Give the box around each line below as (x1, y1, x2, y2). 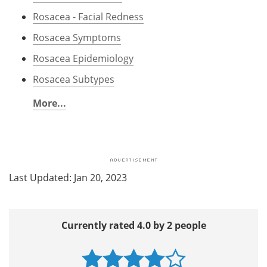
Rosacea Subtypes (33, 72, 114, 86)
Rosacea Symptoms (33, 30, 121, 44)
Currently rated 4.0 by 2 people (61, 218, 206, 232)
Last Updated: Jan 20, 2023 (9, 170, 127, 184)
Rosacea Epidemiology (33, 51, 133, 65)
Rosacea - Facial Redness (33, 10, 144, 23)
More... (33, 96, 66, 110)
